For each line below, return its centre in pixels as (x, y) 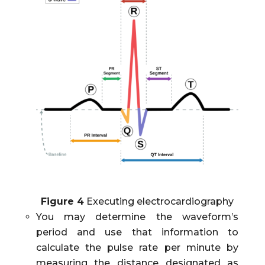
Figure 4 (62, 201)
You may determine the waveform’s (137, 216)
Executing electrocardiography (159, 201)
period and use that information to (137, 232)
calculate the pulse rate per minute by (137, 247)
